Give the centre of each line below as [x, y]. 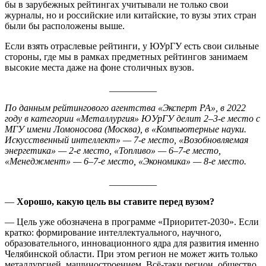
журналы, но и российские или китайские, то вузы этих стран [131, 15]
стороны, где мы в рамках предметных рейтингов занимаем [126, 56]
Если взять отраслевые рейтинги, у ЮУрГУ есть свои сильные [132, 46]
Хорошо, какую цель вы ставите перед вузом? [115, 201]
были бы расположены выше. [65, 26]
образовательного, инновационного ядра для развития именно [132, 243]
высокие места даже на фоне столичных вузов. [99, 67]
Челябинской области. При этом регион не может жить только [131, 254]
